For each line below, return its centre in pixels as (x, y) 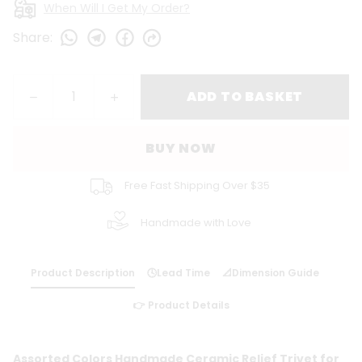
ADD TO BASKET (245, 97)
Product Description (83, 273)
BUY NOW (181, 148)
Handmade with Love (196, 222)
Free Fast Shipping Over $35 (197, 185)
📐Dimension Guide (271, 273)
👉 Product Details (181, 305)
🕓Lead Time (179, 273)
